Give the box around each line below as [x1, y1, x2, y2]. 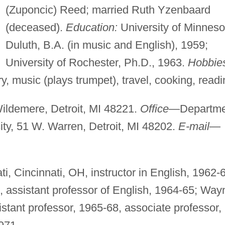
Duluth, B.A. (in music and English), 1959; [5, 38, 208, 51]
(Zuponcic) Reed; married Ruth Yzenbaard [5, 3, 210, 16]
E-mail [178, 120, 209, 133]
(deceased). [5, 21, 66, 34]
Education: [65, 21, 118, 34]
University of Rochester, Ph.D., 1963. [5, 56, 188, 69]
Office [140, 102, 169, 115]
